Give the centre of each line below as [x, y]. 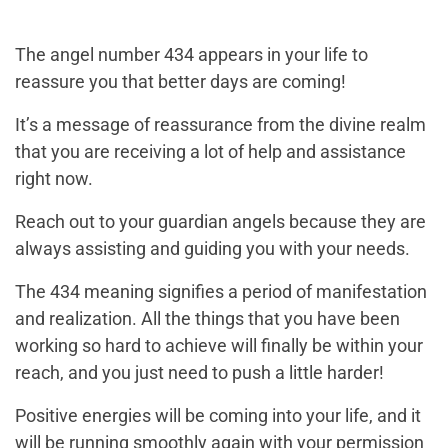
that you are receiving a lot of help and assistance [210, 152]
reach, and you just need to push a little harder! [199, 373]
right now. [54, 179]
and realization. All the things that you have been [207, 319]
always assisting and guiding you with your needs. [212, 249]
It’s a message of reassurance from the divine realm [220, 125]
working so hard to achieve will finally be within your [219, 346]
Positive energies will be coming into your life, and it [218, 416]
